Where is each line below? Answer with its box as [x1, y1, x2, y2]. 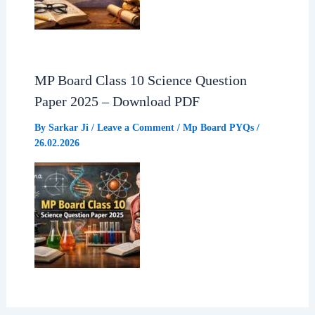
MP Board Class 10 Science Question [34, 72, 247, 89]
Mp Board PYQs [182, 122, 254, 134]
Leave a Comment [96, 122, 174, 134]
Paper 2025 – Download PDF [34, 94, 200, 110]
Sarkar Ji [48, 122, 91, 134]
